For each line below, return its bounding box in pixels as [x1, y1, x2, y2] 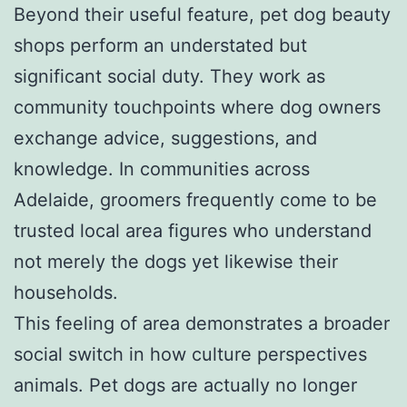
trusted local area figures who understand [14, 219, 372, 242]
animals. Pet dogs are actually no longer [14, 373, 357, 396]
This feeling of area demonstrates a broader [14, 312, 390, 334]
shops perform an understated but [14, 34, 307, 56]
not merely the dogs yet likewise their [14, 250, 338, 273]
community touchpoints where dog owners [14, 95, 381, 118]
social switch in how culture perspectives [14, 342, 367, 365]
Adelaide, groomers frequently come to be [14, 188, 377, 211]
